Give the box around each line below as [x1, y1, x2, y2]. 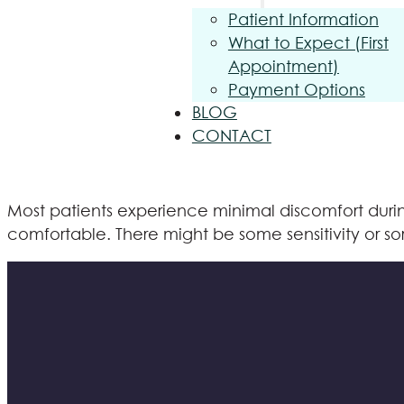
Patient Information [227, 7, 379, 31]
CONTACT [191, 124, 271, 148]
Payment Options [227, 78, 365, 101]
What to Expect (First [227, 31, 389, 54]
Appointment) [227, 54, 339, 78]
